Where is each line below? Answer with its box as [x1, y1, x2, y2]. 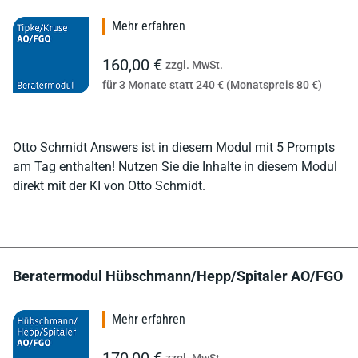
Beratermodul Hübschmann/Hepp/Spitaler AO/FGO [13, 267, 343, 284]
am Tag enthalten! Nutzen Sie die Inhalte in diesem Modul [13, 158, 337, 174]
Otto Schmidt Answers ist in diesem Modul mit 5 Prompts [13, 139, 335, 155]
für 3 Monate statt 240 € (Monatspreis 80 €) [102, 78, 322, 91]
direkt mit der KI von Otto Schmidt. [13, 177, 205, 193]
